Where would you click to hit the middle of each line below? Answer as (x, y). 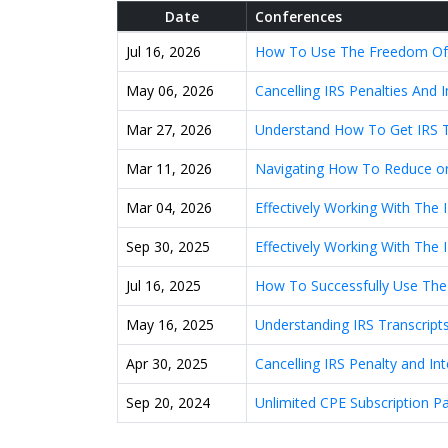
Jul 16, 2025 (163, 286)
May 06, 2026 (170, 91)
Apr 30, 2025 (167, 364)
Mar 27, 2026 (169, 130)
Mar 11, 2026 (169, 169)
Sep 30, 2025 (168, 247)
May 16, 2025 (170, 325)
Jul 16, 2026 (163, 52)
